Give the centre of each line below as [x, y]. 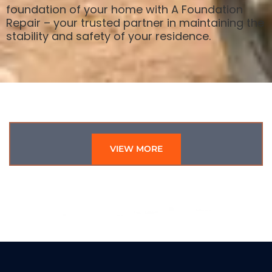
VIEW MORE [136, 148]
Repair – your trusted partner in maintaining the [135, 22]
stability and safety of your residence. [108, 36]
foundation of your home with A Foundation [124, 9]
